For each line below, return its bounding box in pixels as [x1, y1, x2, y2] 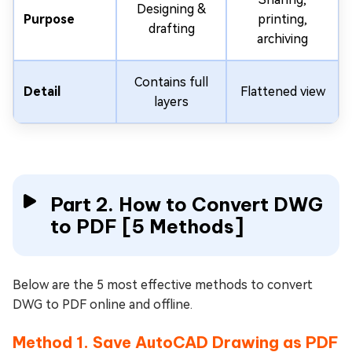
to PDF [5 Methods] [50, 214, 244, 238]
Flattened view [240, 83, 325, 99]
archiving [257, 31, 308, 46]
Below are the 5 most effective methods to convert [13, 277, 313, 292]
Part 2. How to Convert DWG [50, 192, 323, 216]
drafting [148, 20, 195, 36]
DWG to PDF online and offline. [13, 296, 192, 312]
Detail [24, 83, 60, 99]
